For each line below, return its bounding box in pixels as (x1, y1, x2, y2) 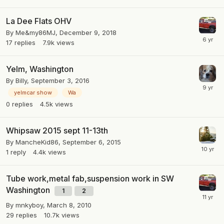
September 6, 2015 (62, 138, 121, 146)
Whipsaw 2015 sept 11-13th (6, 125, 108, 136)
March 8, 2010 (47, 201, 91, 209)
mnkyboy (15, 201, 43, 209)
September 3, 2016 (31, 76, 89, 84)
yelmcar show (14, 89, 52, 96)
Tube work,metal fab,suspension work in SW (6, 173, 174, 184)
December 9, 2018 (59, 28, 116, 36)
